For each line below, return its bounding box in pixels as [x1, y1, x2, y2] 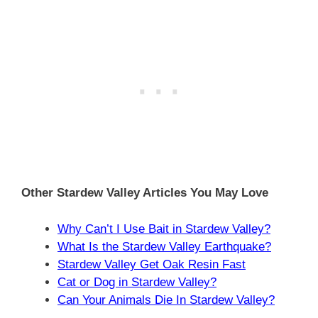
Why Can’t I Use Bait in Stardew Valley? [57, 221, 270, 236]
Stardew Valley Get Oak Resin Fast [57, 257, 246, 271]
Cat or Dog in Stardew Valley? [57, 275, 216, 289]
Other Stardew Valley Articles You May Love [21, 186, 268, 200]
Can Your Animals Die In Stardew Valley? [57, 292, 275, 307]
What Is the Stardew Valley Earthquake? [57, 239, 271, 253]
